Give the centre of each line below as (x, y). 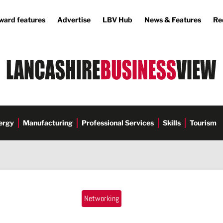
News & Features (173, 20)
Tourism (203, 123)
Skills (172, 123)
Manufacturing (48, 123)
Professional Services (118, 123)
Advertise (74, 20)
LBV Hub (117, 20)
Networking (102, 198)
